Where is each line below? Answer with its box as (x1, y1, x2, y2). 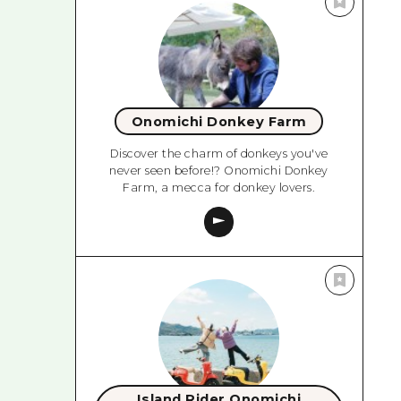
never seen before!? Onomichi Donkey (109, 163, 328, 177)
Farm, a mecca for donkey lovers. (123, 180, 316, 194)
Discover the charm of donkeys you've (109, 146, 328, 160)
